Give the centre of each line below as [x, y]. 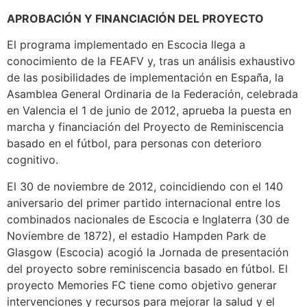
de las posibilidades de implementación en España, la [145, 78]
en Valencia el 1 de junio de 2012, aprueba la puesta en [149, 111]
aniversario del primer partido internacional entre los [144, 202]
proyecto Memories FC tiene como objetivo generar [142, 285]
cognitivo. [33, 160]
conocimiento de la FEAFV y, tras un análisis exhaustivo [151, 61]
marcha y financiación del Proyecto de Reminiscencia [145, 127]
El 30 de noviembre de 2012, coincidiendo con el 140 [145, 186]
